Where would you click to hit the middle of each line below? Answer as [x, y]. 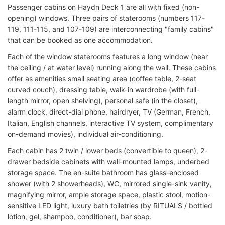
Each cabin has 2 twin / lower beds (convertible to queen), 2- [107, 150]
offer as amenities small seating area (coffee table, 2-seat [102, 78]
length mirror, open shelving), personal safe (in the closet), [103, 100]
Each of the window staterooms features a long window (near [108, 56]
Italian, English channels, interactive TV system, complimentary [110, 123]
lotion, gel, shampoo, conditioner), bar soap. [80, 216]
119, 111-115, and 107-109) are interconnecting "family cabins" [111, 29]
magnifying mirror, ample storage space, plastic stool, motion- [109, 194]
